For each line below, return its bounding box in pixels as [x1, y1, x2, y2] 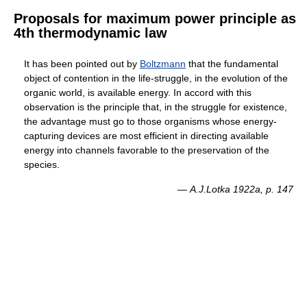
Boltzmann [140, 58, 186, 69]
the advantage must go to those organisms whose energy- [24, 115, 277, 127]
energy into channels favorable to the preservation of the [24, 144, 269, 156]
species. [24, 158, 60, 170]
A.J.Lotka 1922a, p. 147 [190, 183, 293, 195]
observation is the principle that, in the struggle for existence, [24, 101, 287, 112]
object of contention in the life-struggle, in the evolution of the [24, 72, 288, 84]
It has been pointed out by [24, 58, 140, 69]
